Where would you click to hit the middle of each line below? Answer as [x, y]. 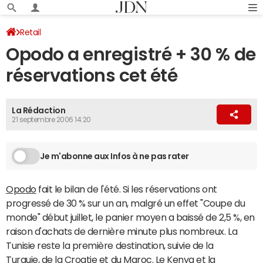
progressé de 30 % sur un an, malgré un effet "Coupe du [126, 203]
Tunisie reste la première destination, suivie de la [110, 245]
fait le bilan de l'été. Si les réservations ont [127, 189]
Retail [31, 32]
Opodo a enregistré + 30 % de [131, 54]
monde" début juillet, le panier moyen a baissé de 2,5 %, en [130, 217]
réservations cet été [92, 75]
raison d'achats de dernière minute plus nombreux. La [122, 231]
